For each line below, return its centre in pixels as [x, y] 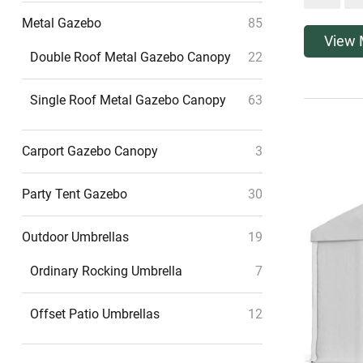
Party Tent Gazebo [75, 194]
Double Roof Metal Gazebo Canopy [130, 57]
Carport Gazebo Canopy [90, 151]
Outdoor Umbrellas [75, 237]
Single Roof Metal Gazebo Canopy [128, 100]
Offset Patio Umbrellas [95, 314]
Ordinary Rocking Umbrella [106, 271]
